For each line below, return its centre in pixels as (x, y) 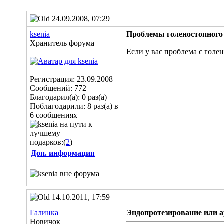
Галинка (44, 213)
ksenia (40, 34)
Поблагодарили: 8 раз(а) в (74, 106)
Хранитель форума (62, 43)
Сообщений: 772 (58, 88)
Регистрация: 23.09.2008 (71, 79)
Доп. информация (63, 153)
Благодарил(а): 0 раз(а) (68, 97)
